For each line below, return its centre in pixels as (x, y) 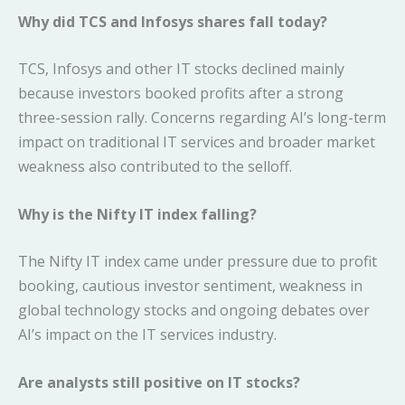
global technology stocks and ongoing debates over (194, 311)
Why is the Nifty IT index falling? (137, 214)
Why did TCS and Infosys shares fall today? (173, 21)
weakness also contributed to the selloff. (155, 167)
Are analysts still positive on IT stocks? (159, 383)
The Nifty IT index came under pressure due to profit (198, 262)
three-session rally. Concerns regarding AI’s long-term (202, 118)
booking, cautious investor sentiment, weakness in (190, 286)
